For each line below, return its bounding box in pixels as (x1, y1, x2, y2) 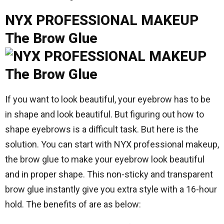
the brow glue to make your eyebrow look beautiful (5, 154, 204, 164)
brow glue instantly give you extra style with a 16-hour (5, 184, 217, 194)
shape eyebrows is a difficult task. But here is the (5, 124, 198, 134)
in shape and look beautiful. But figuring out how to (5, 109, 204, 119)
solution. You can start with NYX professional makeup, (5, 139, 219, 149)
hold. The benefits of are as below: (5, 199, 141, 209)
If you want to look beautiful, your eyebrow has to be (5, 94, 210, 104)
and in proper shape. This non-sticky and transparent (5, 169, 213, 179)
